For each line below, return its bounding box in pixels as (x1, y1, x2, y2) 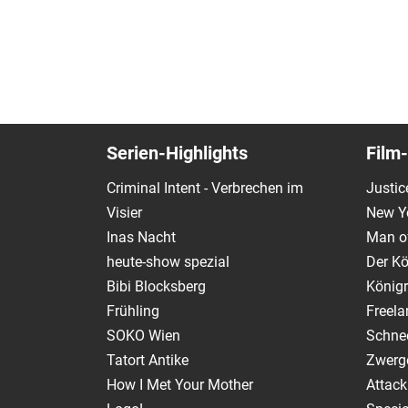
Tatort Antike (107, 351, 189, 369)
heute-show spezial (107, 252, 229, 270)
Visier (107, 203, 142, 221)
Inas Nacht (107, 228, 176, 246)
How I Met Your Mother (107, 375, 253, 393)
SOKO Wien (107, 326, 180, 344)
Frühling (107, 301, 159, 320)
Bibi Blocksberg (107, 277, 206, 295)
